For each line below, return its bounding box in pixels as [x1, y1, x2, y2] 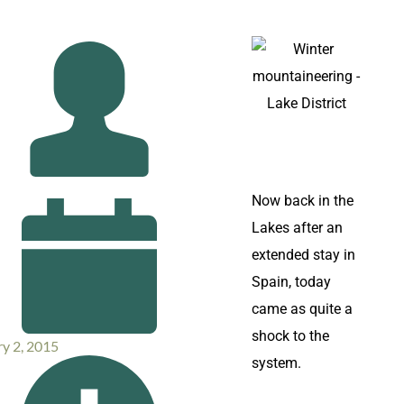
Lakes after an [252, 219, 343, 236]
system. [252, 354, 301, 372]
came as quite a [252, 300, 353, 317]
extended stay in [252, 246, 355, 263]
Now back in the [252, 192, 353, 209]
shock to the [252, 327, 329, 344]
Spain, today [252, 273, 331, 290]
